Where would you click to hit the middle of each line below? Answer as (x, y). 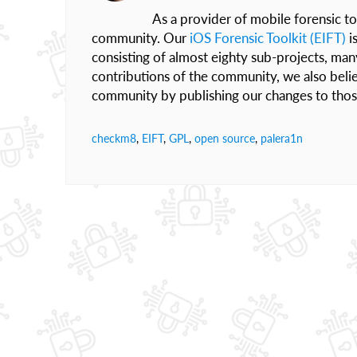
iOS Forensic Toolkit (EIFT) (268, 38)
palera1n (282, 138)
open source (225, 138)
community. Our (141, 38)
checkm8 (114, 138)
